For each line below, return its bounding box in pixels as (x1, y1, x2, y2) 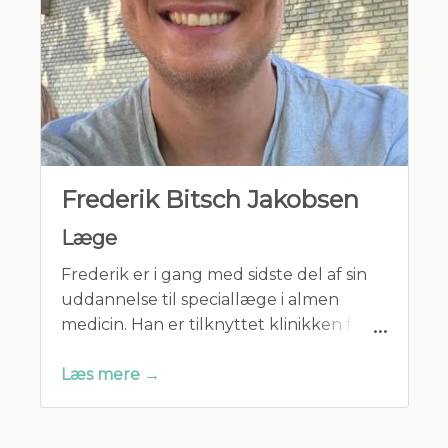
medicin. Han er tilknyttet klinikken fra (60, 314, 367, 334)
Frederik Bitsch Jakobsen (60, 184, 359, 214)
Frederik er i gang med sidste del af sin (60, 264, 367, 284)
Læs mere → (60, 364, 160, 384)
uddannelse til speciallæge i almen (60, 289, 339, 309)
